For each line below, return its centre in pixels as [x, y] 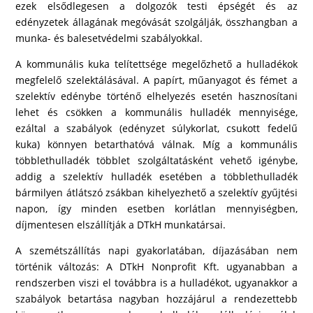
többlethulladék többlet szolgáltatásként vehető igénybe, [156, 160]
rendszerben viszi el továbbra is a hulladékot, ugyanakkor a [156, 283]
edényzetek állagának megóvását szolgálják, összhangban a [156, 22]
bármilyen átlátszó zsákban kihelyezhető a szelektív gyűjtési [156, 192]
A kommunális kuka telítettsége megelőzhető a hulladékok [156, 64]
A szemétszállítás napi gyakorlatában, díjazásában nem [156, 250]
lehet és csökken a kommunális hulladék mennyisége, [156, 112]
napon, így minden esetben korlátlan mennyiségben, [156, 209]
